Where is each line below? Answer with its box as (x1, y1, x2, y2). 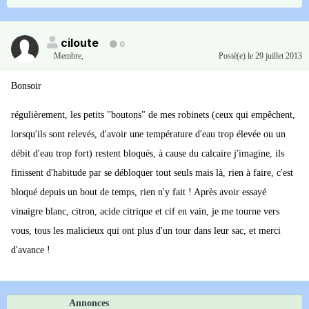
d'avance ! (11, 245, 50, 256)
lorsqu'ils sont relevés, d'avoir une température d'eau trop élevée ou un (11, 129, 286, 140)
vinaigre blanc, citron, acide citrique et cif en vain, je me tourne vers (11, 206, 279, 217)
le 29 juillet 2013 (248, 51, 302, 61)
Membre (54, 51, 81, 61)
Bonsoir (11, 81, 41, 92)
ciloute (61, 36, 99, 50)
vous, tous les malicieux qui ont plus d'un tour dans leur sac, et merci (11, 226, 281, 237)
